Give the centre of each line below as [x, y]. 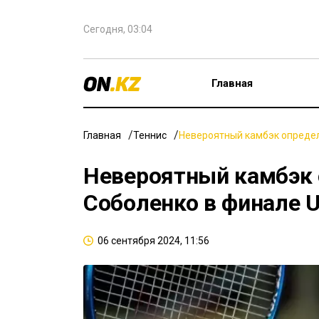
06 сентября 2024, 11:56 [153, 241]
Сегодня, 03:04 [118, 29]
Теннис [150, 135]
